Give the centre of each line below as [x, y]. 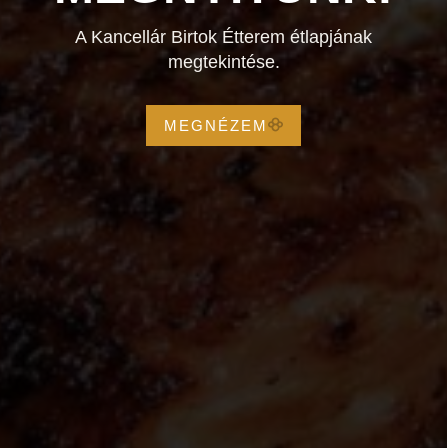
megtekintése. [223, 62]
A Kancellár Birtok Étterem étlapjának [224, 37]
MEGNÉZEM [216, 125]
